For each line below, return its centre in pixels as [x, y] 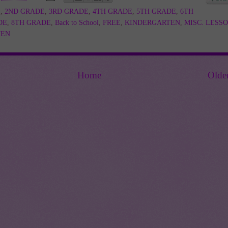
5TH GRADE [156, 12]
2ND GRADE [25, 12]
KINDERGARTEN [152, 23]
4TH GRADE [112, 12]
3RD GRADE [69, 12]
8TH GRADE [31, 23]
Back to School [77, 23]
